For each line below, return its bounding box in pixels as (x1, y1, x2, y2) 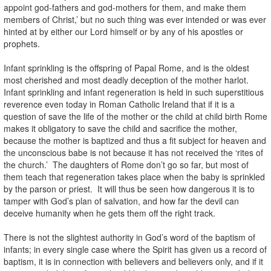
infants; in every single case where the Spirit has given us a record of (4, 243, 267, 255)
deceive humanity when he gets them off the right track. (4, 206, 215, 219)
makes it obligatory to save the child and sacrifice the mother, (4, 122, 237, 134)
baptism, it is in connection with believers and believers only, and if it (4, 255, 263, 267)
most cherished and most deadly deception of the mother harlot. (4, 73, 251, 86)
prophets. (4, 37, 40, 50)
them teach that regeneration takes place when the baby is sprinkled (4, 170, 265, 183)
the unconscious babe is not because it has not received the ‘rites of (4, 146, 263, 158)
